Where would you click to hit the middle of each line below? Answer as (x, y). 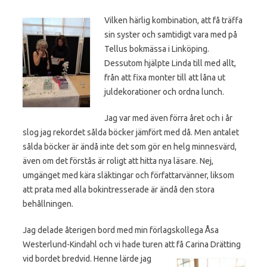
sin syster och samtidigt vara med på (171, 34)
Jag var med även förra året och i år (168, 118)
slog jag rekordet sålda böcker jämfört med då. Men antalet (131, 132)
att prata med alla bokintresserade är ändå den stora (119, 189)
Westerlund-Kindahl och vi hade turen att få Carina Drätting (132, 244)
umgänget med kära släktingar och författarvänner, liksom (128, 175)
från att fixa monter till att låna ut (165, 77)
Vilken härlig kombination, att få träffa (173, 20)
